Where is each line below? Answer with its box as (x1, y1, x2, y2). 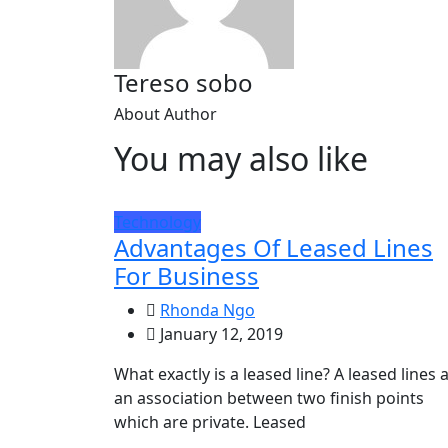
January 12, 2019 (156, 323, 283, 346)
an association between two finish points (114, 387, 424, 410)
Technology (114, 211, 201, 234)
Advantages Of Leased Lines (114, 231, 433, 265)
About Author (114, 103, 217, 126)
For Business (114, 259, 259, 293)
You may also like (114, 137, 368, 181)
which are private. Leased (114, 411, 306, 434)
